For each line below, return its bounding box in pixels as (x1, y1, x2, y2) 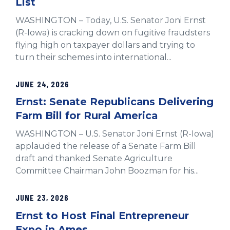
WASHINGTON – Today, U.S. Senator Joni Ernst (15, 15, 206, 25)
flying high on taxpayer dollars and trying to (15, 40, 195, 50)
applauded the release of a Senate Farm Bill (15, 141, 196, 151)
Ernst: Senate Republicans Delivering (15, 95, 214, 108)
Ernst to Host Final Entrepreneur (15, 209, 189, 222)
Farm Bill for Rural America (15, 109, 158, 122)
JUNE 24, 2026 (15, 79, 70, 89)
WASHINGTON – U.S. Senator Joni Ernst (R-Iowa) (15, 129, 214, 139)
